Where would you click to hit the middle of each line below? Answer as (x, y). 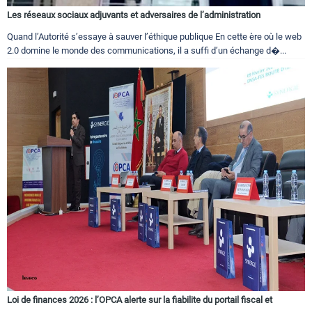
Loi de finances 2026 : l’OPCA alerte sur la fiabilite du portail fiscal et (140, 300)
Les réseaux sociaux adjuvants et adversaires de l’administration (134, 15)
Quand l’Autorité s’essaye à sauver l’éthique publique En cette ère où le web (154, 37)
